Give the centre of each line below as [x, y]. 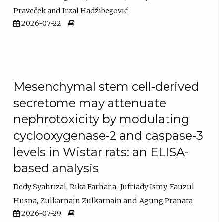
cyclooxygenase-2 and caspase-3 [109, 135]
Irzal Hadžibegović [95, 11]
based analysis [56, 168]
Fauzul [182, 187]
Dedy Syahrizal [40, 187]
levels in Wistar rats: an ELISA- [101, 152]
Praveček [30, 11]
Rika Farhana [93, 187]
